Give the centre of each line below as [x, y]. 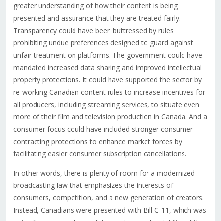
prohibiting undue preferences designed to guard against [103, 43]
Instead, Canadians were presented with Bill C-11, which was [110, 210]
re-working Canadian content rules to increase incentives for [109, 92]
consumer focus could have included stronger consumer [103, 129]
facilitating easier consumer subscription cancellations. [100, 154]
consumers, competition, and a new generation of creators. [108, 198]
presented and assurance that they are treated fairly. [97, 18]
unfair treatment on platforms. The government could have [108, 55]
